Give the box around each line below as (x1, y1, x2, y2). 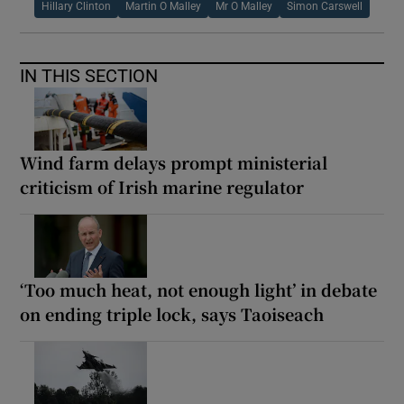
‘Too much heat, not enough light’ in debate (20, 277, 378, 301)
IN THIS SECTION (20, 66, 159, 85)
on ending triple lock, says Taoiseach (20, 301, 325, 326)
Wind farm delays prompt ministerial (20, 150, 328, 174)
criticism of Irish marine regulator (20, 174, 305, 198)
